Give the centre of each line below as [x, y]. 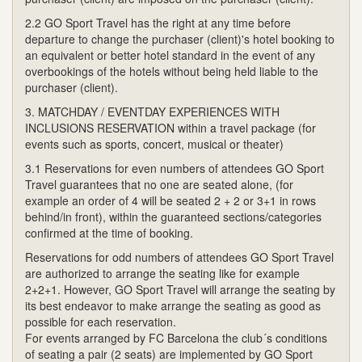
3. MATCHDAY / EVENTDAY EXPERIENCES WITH [152, 111]
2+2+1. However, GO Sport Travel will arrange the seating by [180, 289]
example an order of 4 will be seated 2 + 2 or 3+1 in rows [170, 200]
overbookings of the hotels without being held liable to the [172, 71]
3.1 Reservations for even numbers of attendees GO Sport [175, 168]
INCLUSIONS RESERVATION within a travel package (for [170, 127]
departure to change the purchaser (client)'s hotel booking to [180, 38]
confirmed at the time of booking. [109, 232]
